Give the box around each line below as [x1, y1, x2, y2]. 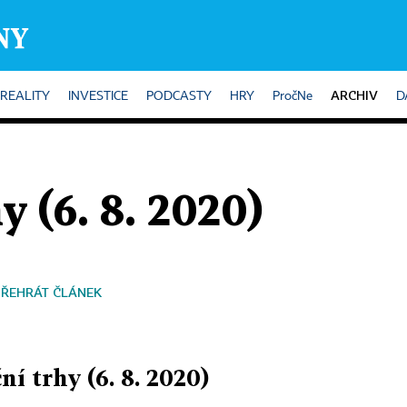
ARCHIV [331, 87, 378, 103]
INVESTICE [68, 90, 128, 103]
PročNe [273, 90, 313, 103]
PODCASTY [146, 90, 212, 103]
